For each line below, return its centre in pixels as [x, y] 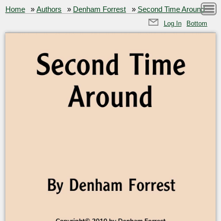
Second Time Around [171, 9]
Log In [172, 23]
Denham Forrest [100, 9]
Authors [49, 9]
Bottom [197, 23]
